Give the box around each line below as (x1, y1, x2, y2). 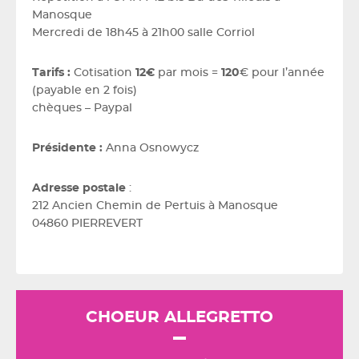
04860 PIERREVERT (32, 218, 143, 229)
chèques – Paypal (32, 103, 132, 114)
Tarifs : (32, 67, 71, 79)
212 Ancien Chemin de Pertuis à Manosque (32, 200, 278, 212)
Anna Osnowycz (103, 143, 199, 154)
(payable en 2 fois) (32, 85, 137, 96)
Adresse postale (32, 183, 126, 194)
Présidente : (32, 143, 103, 154)
